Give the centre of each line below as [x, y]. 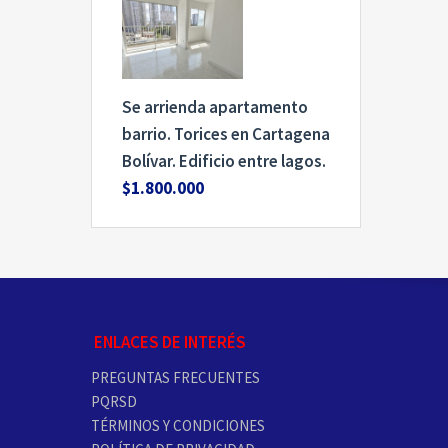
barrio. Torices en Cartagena [226, 133]
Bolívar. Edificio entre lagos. [224, 160]
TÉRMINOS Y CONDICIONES [177, 425]
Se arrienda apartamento [215, 106]
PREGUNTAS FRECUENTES [175, 377]
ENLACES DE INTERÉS [168, 341]
